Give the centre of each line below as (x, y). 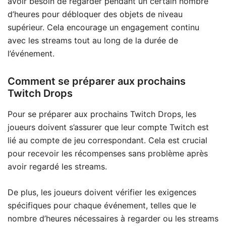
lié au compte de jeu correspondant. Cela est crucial (107, 140)
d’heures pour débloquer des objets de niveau (95, 14)
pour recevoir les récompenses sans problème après (108, 153)
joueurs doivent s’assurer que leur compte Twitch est (108, 127)
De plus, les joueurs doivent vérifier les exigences (102, 192)
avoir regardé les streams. (57, 166)
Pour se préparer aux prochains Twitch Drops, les (102, 114)
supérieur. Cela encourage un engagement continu (103, 27)
